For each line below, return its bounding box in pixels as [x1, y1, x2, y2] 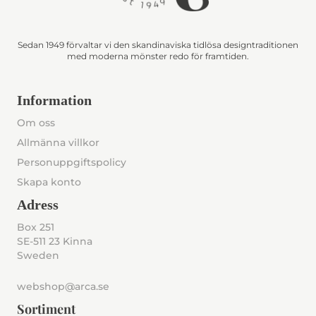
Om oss [17, 116, 55, 129]
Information [17, 92, 92, 108]
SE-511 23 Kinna [17, 234, 92, 248]
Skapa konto [17, 175, 81, 188]
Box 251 [17, 220, 54, 233]
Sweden [17, 248, 59, 262]
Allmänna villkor [17, 135, 99, 149]
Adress [17, 196, 59, 212]
